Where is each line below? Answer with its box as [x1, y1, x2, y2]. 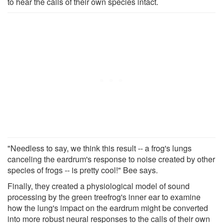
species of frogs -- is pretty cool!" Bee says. [7, 164, 158, 176]
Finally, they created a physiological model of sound [7, 180, 190, 192]
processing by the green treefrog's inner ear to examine [7, 191, 201, 203]
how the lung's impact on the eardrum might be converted [7, 202, 208, 214]
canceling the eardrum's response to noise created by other [7, 153, 215, 165]
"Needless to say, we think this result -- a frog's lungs [7, 142, 192, 154]
